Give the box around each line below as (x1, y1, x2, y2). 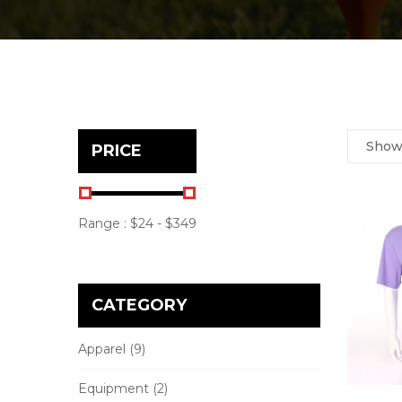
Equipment (78, 380, 149, 397)
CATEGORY (92, 294, 187, 315)
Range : (78, 214, 130, 232)
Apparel (78, 340, 126, 357)
